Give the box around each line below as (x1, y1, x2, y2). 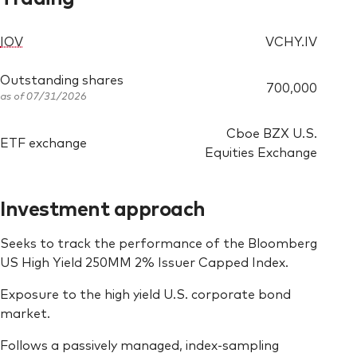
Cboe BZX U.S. (226, 124, 318, 142)
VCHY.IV (265, 32, 318, 50)
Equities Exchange (205, 143, 318, 161)
